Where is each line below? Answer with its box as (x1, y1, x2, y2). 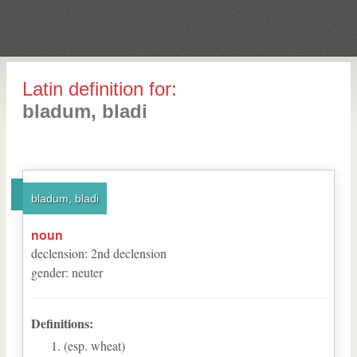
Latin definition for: (22, 78, 177, 100)
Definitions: (31, 314, 93, 332)
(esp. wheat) (64, 337, 125, 354)
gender (31, 264, 65, 280)
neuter (72, 264, 103, 280)
